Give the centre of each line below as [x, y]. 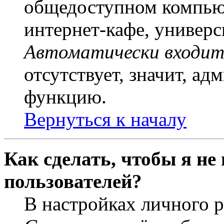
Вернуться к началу [105, 119]
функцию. [65, 97]
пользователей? [73, 181]
